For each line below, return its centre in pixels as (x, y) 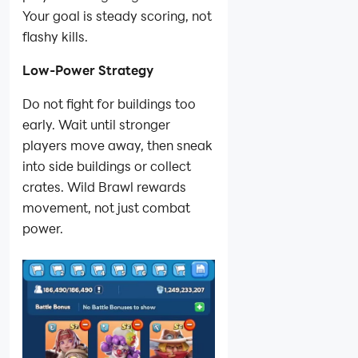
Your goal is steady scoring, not (117, 16)
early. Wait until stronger (96, 125)
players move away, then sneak (117, 145)
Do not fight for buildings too (109, 104)
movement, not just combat (106, 208)
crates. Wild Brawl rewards (104, 187)
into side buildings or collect (107, 166)
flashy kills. (55, 37)
